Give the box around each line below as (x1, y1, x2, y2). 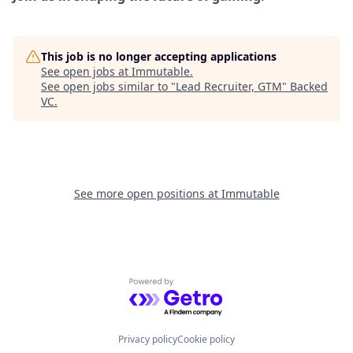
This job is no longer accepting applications (41, 49, 277, 65)
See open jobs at (41, 64, 132, 80)
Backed (290, 79, 328, 95)
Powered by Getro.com (128, 277, 266, 295)
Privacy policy (118, 333, 177, 346)
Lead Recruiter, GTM (176, 79, 282, 95)
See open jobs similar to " (41, 79, 176, 95)
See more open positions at (73, 186, 221, 202)
